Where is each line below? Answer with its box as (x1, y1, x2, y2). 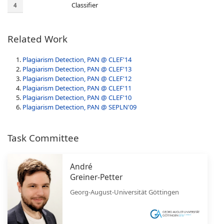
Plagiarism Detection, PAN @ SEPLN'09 (22, 102, 136, 111)
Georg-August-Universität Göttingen (70, 187, 179, 196)
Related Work (7, 32, 67, 45)
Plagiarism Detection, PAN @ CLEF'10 (22, 92, 131, 102)
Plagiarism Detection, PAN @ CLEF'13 (22, 64, 131, 73)
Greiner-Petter (70, 171, 122, 182)
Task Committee (7, 131, 79, 144)
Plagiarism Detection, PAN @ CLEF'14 (22, 54, 131, 64)
